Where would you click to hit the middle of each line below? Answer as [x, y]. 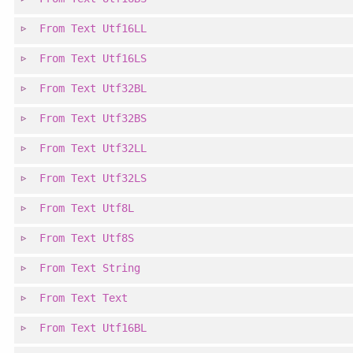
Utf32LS [125, 178]
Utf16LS [125, 59]
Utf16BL [125, 328]
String [122, 268]
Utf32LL [125, 149]
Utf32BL [125, 89]
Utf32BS [125, 119]
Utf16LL [125, 29]
